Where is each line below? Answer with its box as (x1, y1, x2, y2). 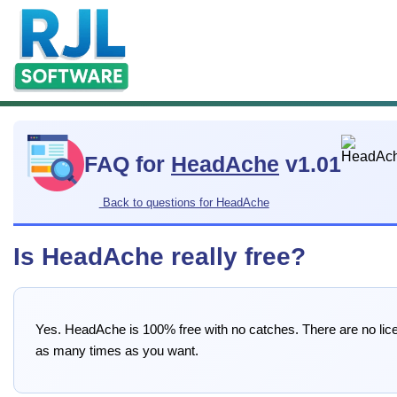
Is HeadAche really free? (13, 242, 306, 270)
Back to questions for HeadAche (98, 195, 269, 209)
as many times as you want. (35, 343, 198, 358)
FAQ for (84, 152, 171, 177)
